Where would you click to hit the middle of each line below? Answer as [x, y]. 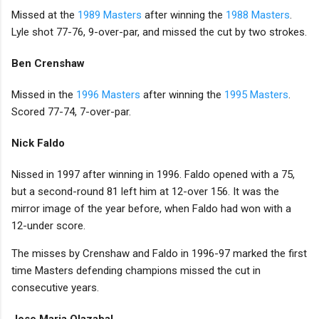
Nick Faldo [38, 143]
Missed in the [44, 95]
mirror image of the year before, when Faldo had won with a [151, 209]
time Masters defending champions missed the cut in [136, 271]
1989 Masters [110, 15]
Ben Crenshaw [48, 64]
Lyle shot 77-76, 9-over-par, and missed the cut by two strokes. [159, 32]
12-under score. [48, 226]
